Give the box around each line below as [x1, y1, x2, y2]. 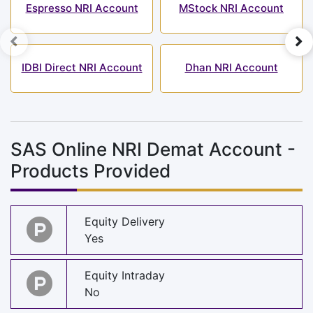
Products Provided [10, 159, 170, 182]
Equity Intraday [85, 268, 165, 283]
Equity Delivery [85, 214, 165, 229]
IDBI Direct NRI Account [21, 60, 143, 74]
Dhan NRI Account [184, 60, 278, 74]
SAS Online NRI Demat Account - [10, 138, 296, 160]
